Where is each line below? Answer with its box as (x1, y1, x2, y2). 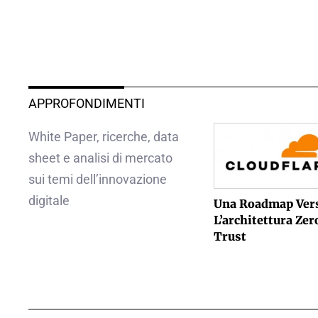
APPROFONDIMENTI (28, 96, 145, 111)
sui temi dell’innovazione (28, 172, 167, 187)
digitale (28, 193, 70, 208)
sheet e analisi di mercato (28, 150, 172, 165)
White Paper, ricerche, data (28, 129, 179, 144)
